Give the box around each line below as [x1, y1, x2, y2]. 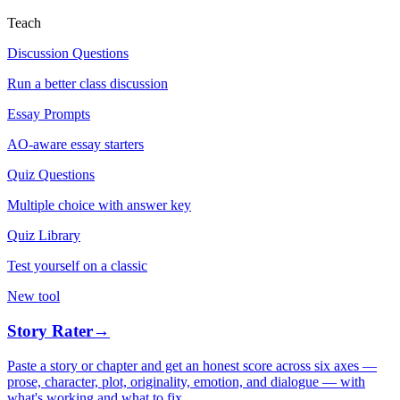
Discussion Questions [7, 46, 129, 62]
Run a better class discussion [7, 76, 168, 92]
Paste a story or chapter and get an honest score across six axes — [7, 357, 377, 373]
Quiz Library [7, 228, 80, 244]
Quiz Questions [7, 167, 95, 183]
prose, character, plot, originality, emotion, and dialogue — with [7, 373, 365, 389]
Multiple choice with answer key [7, 197, 191, 213]
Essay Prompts [7, 106, 90, 122]
